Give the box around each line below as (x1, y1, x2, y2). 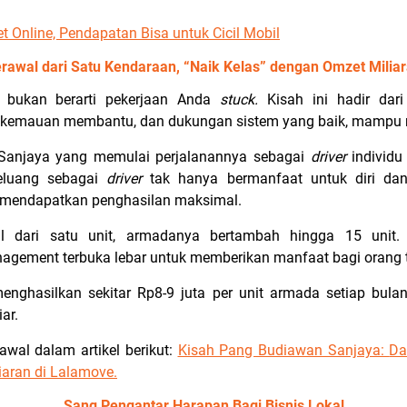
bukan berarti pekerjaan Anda (6, 91, 220, 108)
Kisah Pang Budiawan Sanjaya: (177, 342, 390, 359)
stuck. (220, 91, 267, 108)
